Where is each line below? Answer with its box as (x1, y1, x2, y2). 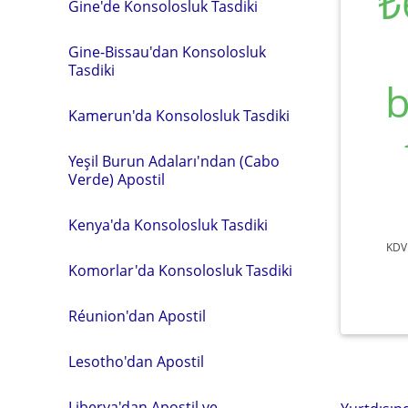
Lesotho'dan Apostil (68, 352, 204, 372)
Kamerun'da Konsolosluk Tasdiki (68, 106, 290, 127)
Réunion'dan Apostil (68, 306, 206, 327)
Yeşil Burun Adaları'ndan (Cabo (68, 151, 280, 172)
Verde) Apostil (68, 169, 165, 190)
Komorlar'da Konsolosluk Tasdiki (68, 260, 292, 281)
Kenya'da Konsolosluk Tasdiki (68, 215, 268, 236)
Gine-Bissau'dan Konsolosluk (68, 42, 266, 63)
